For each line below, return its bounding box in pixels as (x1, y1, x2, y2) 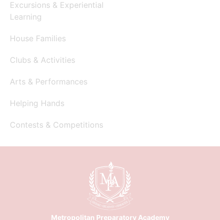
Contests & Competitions (10, 119, 103, 130)
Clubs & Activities (10, 55, 75, 65)
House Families (10, 33, 66, 43)
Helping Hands (10, 98, 64, 108)
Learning (10, 11, 42, 22)
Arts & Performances (10, 76, 87, 86)
